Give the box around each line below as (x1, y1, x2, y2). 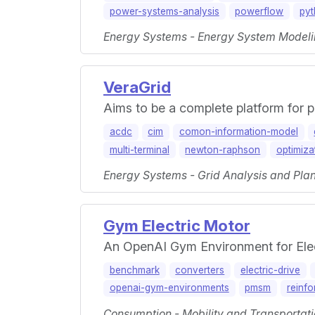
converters (175, 264, 225, 276)
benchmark (109, 264, 160, 276)
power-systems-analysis (109, 5, 219, 17)
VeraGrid (103, 77, 171, 97)
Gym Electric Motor (103, 215, 250, 235)
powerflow (235, 5, 284, 17)
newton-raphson (185, 143, 261, 155)
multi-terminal (109, 143, 169, 155)
